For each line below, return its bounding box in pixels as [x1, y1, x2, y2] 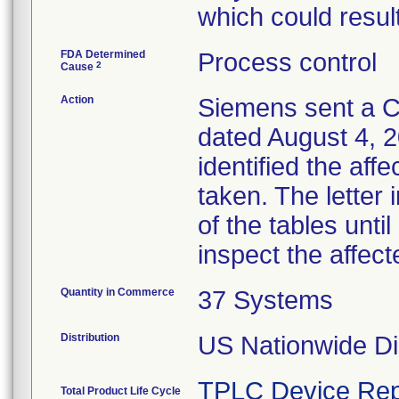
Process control [198, 48, 377, 77]
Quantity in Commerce [61, 286, 175, 298]
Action [61, 94, 94, 106]
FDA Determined [61, 48, 145, 61]
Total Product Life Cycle [61, 385, 181, 397]
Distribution [61, 331, 119, 344]
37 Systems [198, 286, 333, 314]
